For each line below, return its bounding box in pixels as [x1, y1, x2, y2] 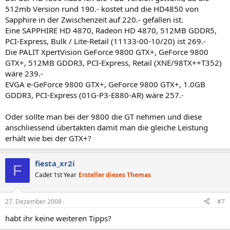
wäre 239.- [5, 68, 43, 79]
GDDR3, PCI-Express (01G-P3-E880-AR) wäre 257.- [5, 90, 184, 100]
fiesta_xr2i [35, 158, 75, 168]
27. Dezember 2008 [5, 197, 62, 206]
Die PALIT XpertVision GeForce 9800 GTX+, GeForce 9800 [5, 47, 208, 57]
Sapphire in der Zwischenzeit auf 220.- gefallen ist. [5, 14, 183, 25]
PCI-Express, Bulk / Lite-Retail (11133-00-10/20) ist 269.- [5, 36, 206, 46]
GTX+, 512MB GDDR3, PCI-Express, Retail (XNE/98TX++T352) [5, 57, 222, 68]
